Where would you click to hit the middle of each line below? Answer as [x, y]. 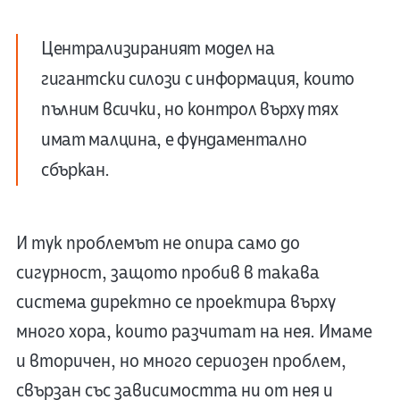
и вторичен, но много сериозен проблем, [181, 361]
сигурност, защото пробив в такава [167, 272]
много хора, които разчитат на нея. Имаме [194, 331]
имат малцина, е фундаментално [174, 139]
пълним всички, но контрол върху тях [189, 109]
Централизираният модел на [158, 48]
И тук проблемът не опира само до [158, 243]
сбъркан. [75, 170]
